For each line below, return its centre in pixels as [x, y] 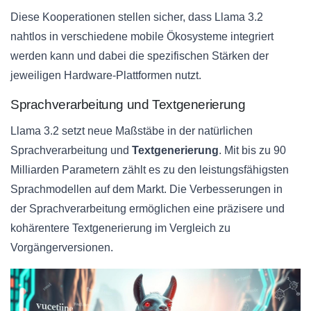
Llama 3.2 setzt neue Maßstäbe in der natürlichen [132, 131]
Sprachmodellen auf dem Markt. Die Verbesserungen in [146, 190]
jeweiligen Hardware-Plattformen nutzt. [106, 76]
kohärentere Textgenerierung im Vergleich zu [120, 228]
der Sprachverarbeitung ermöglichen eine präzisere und [148, 209]
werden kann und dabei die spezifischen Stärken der [140, 56]
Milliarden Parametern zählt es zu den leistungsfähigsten [150, 170]
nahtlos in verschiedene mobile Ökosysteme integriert [142, 37]
